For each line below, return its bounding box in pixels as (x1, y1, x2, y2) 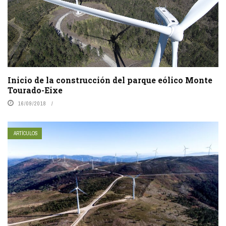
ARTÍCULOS (14, 130, 38, 137)
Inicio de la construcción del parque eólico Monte (8, 74, 212, 85)
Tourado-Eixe (8, 84, 63, 95)
